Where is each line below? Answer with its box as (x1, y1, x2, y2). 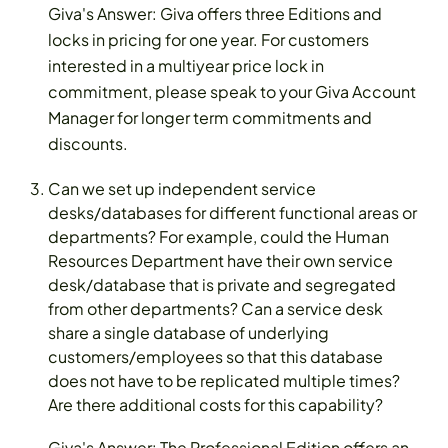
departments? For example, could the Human (48, 226, 389, 248)
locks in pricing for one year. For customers (48, 28, 369, 50)
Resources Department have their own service (48, 250, 393, 272)
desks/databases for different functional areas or (48, 202, 417, 224)
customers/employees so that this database (48, 346, 383, 368)
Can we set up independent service (48, 178, 316, 200)
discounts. (48, 132, 128, 154)
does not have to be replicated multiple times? (48, 370, 400, 392)
